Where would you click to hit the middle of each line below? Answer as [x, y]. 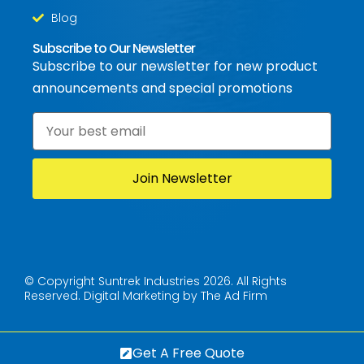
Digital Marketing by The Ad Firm [175, 296]
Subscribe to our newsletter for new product [175, 67]
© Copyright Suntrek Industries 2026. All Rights [156, 282]
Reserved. [54, 296]
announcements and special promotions [162, 89]
